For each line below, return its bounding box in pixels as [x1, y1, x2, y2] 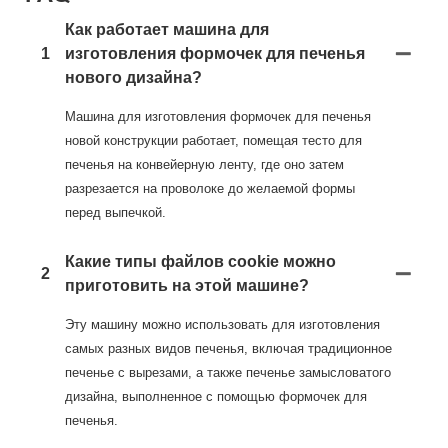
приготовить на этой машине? [65, 277, 309, 295]
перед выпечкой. [65, 205, 166, 221]
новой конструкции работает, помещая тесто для [65, 133, 362, 149]
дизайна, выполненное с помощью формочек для [65, 389, 367, 405]
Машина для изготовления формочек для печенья [65, 109, 371, 125]
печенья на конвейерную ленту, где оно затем [65, 157, 344, 173]
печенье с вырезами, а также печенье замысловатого [65, 365, 391, 381]
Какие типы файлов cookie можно [65, 253, 336, 271]
